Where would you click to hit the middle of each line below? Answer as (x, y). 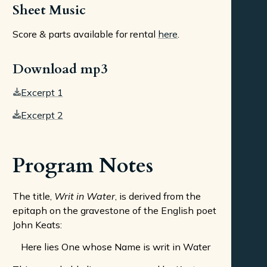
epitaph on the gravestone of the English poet (114, 210)
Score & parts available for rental (85, 34)
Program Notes (83, 165)
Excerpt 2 (42, 115)
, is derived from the (158, 196)
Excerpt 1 (42, 93)
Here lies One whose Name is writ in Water (116, 247)
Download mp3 (60, 69)
